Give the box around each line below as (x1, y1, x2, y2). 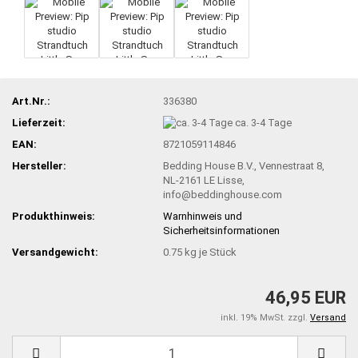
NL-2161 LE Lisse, (163, 174, 245, 187)
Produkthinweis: (12, 210, 95, 223)
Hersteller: (12, 160, 66, 173)
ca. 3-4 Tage (235, 116, 292, 129)
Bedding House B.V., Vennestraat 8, (163, 160, 325, 173)
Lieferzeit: (12, 116, 66, 129)
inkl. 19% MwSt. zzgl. (221, 312, 310, 323)
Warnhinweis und (163, 210, 243, 223)
